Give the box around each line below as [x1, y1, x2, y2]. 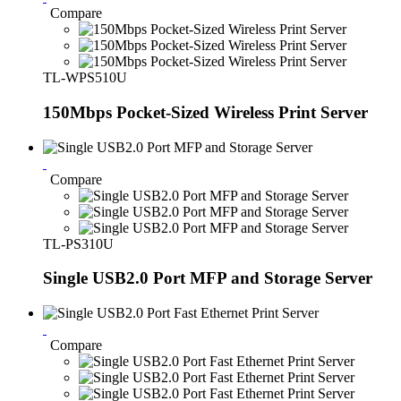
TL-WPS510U [43, 70, 127, 86]
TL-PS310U [43, 235, 114, 252]
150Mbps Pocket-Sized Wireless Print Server [43, 102, 368, 122]
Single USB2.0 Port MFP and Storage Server [43, 269, 372, 288]
